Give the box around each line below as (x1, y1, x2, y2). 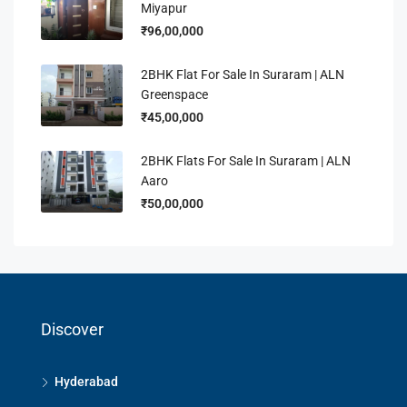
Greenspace (141, 87, 208, 102)
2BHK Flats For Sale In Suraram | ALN (141, 154, 351, 168)
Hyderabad (55, 374, 118, 389)
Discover (41, 320, 104, 339)
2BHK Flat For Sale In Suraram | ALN (141, 67, 344, 82)
